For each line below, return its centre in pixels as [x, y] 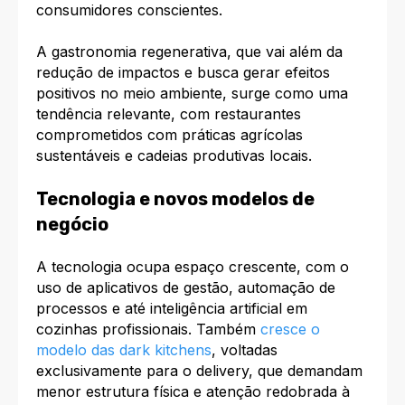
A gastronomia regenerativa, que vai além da [189, 51]
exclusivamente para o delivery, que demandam [199, 371]
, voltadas [245, 350]
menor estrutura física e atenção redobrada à [193, 392]
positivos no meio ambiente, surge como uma [192, 93]
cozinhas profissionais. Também [148, 330]
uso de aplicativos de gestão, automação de [186, 288]
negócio [72, 224]
